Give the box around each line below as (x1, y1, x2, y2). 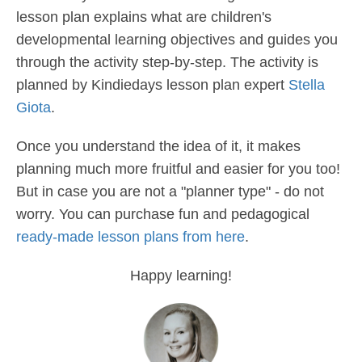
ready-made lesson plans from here (16, 229, 245, 246)
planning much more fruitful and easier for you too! (16, 161, 340, 178)
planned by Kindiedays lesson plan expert (16, 77, 288, 94)
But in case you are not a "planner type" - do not (16, 183, 324, 200)
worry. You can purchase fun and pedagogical (16, 206, 309, 223)
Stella (288, 77, 325, 94)
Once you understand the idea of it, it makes (16, 138, 301, 155)
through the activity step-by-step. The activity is (16, 54, 318, 71)
